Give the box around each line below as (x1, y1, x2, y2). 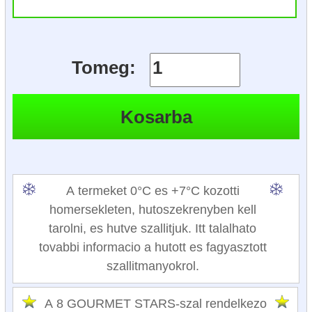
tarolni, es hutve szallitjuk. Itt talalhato (49, 221, 256, 235)
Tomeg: (72, 58, 136, 78)
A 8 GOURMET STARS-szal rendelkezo (44, 296, 267, 311)
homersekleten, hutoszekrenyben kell (49, 202, 256, 217)
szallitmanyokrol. (106, 258, 199, 273)
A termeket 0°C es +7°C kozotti (65, 183, 240, 198)
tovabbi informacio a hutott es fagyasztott (38, 240, 267, 254)
